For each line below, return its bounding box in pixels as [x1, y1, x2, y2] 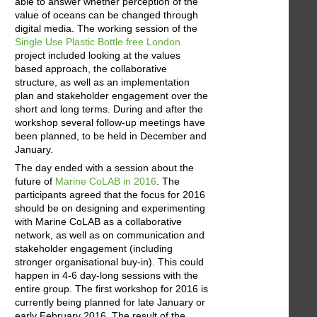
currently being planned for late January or [15, 296, 205, 308]
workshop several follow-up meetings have [15, 116, 205, 128]
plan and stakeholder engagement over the [15, 89, 208, 101]
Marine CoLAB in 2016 [55, 175, 156, 187]
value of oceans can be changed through [15, 8, 198, 21]
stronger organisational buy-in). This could [15, 255, 204, 267]
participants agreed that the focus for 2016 [15, 188, 205, 200]
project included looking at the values [15, 49, 180, 61]
